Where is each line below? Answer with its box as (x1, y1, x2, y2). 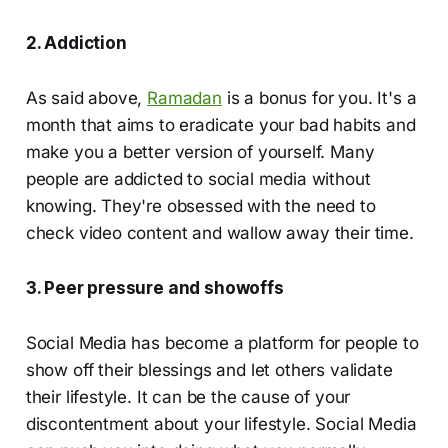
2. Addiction (25, 33, 127, 54)
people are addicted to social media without (25, 169, 371, 190)
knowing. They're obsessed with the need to (25, 196, 376, 217)
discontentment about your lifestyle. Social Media (25, 414, 417, 435)
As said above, (25, 88, 148, 109)
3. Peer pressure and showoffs (25, 278, 284, 299)
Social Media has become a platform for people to (25, 333, 419, 354)
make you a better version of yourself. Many (25, 142, 375, 163)
